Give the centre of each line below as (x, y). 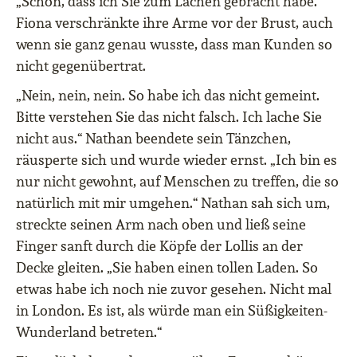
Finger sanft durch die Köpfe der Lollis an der (159, 246)
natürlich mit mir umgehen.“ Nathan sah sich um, (173, 203)
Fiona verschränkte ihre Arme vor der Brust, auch (175, 23)
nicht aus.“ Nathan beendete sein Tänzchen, (153, 139)
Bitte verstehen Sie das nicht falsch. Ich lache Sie (169, 117)
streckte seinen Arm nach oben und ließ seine (161, 225)
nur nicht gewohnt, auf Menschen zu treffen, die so (177, 182)
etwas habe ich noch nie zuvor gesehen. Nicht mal (174, 289)
